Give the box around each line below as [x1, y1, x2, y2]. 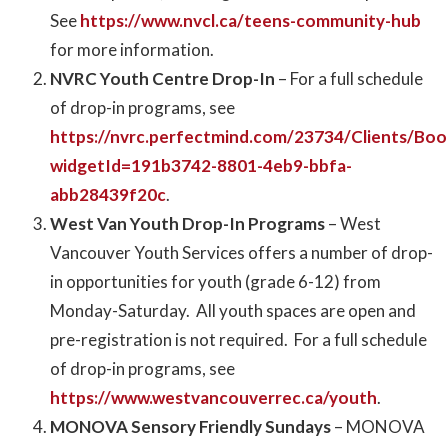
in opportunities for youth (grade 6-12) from [50, 271, 381, 293]
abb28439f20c [50, 184, 166, 206]
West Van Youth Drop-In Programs [50, 213, 325, 235]
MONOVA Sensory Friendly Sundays [50, 416, 331, 438]
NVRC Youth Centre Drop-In [50, 68, 275, 90]
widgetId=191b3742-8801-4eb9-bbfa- [50, 155, 352, 177]
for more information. [50, 39, 214, 61]
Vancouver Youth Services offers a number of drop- [50, 242, 433, 264]
